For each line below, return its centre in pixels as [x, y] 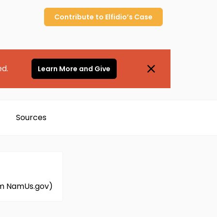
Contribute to [80, 17]
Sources [31, 117]
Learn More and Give [74, 69]
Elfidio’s [119, 17]
